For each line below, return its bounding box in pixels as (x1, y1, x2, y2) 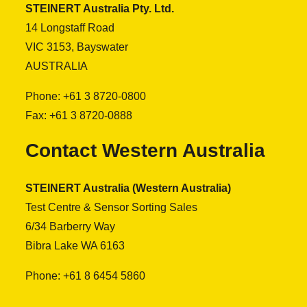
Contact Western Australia (25, 140, 265, 161)
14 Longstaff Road (25, 22, 114, 34)
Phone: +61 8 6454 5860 (25, 270, 145, 282)
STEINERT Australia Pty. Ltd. (25, 3, 174, 14)
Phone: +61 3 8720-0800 (25, 90, 146, 102)
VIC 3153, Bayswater (25, 41, 128, 53)
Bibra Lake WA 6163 (25, 240, 125, 251)
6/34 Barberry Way (25, 221, 115, 232)
